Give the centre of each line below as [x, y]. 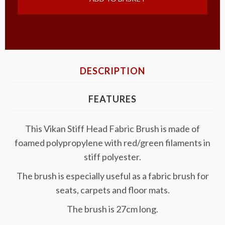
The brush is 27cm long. [113, 209]
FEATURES [113, 99]
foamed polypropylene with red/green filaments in [113, 143]
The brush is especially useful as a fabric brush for [113, 176]
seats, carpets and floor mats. [113, 190]
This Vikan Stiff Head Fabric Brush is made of [113, 129]
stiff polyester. [113, 157]
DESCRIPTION [113, 71]
